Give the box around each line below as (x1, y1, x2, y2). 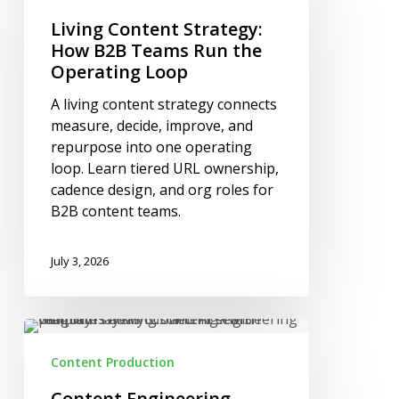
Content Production (50, 354, 175, 371)
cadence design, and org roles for (50, 180, 273, 200)
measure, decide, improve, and (50, 116, 253, 136)
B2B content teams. (50, 201, 181, 222)
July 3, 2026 (50, 252, 109, 269)
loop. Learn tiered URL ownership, (50, 159, 279, 179)
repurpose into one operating (50, 137, 252, 158)
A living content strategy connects (50, 94, 277, 115)
